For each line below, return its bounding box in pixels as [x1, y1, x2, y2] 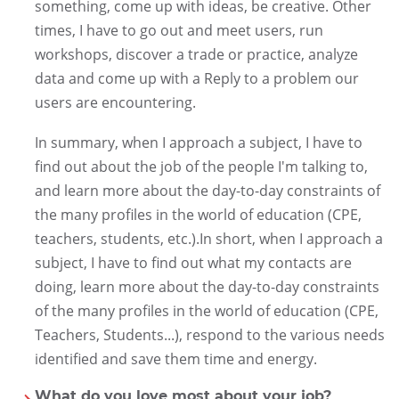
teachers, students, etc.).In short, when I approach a [34, 228, 383, 248]
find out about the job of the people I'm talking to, [34, 156, 368, 176]
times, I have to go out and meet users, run [34, 20, 323, 40]
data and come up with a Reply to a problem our [34, 68, 359, 88]
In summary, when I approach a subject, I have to [34, 132, 362, 152]
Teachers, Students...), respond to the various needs [34, 324, 385, 345]
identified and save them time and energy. [34, 348, 317, 369]
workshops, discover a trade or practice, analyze [34, 44, 358, 64]
